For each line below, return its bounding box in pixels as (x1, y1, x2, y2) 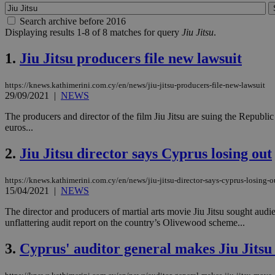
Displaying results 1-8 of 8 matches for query (5, 27, 182, 38)
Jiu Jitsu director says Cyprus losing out (20, 145, 272, 161)
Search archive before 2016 (20, 16, 126, 27)
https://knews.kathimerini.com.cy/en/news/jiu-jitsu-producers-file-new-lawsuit (5, 80, 265, 90)
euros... (5, 122, 33, 133)
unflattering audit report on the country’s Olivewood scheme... (5, 217, 245, 228)
